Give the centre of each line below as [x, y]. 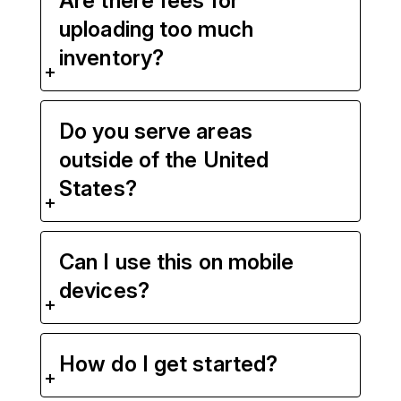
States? [98, 189]
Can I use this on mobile [177, 262]
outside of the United [164, 160]
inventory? [111, 58]
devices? [104, 291]
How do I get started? [169, 364]
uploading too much [156, 30]
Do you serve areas [156, 132]
